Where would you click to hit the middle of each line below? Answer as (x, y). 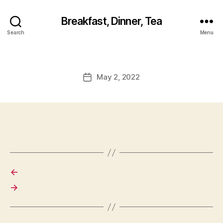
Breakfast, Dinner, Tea (111, 21)
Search (16, 32)
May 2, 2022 (118, 77)
